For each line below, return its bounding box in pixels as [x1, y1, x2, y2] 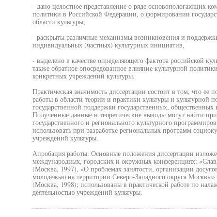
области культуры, [32, 17, 85, 26]
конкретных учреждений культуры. [32, 71, 135, 80]
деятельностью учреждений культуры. [32, 187, 142, 197]
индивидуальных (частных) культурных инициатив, [32, 40, 185, 49]
